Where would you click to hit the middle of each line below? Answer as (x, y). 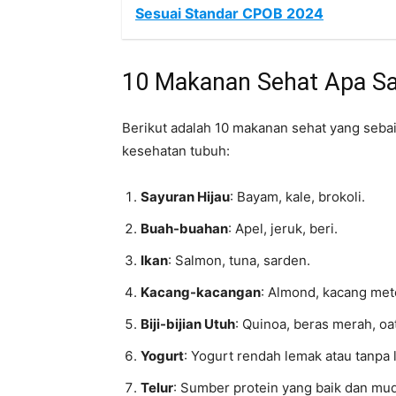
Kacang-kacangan (201, 292)
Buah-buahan (184, 228)
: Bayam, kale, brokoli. (297, 197)
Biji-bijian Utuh (188, 324)
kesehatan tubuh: (176, 151)
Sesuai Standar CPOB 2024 (229, 13)
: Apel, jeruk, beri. (283, 228)
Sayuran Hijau (185, 197)
